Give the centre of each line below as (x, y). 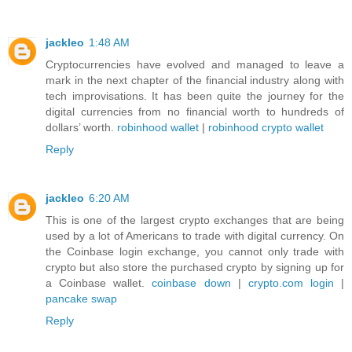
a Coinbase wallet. (99, 283)
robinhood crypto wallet (266, 128)
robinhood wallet (158, 128)
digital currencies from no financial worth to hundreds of (195, 112)
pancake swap (81, 299)
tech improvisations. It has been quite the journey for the (195, 96)
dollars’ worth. (81, 128)
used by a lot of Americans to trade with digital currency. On (195, 236)
